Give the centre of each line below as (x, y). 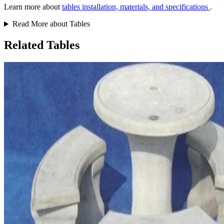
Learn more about (33, 7)
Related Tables (42, 45)
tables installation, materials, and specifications (136, 7)
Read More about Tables (51, 24)
